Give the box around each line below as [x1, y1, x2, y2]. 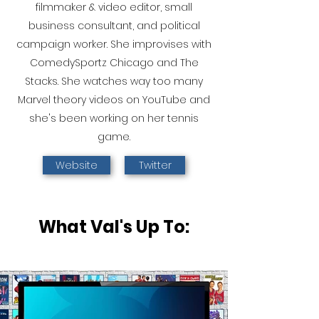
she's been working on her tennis [29, 111, 199, 125]
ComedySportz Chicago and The [29, 56, 199, 70]
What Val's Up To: [38, 215, 189, 239]
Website [56, 158, 98, 172]
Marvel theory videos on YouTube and [18, 93, 210, 107]
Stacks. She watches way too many [25, 74, 203, 88]
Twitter [138, 158, 172, 172]
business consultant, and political [28, 19, 200, 33]
